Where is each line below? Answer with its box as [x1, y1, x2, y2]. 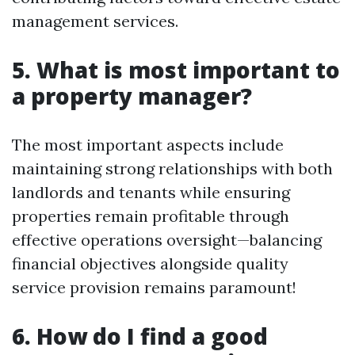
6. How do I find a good [12, 321, 268, 351]
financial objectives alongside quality [12, 254, 288, 273]
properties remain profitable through [12, 206, 289, 226]
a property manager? [12, 81, 252, 111]
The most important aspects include [12, 135, 284, 155]
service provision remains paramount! [12, 277, 296, 297]
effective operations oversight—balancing [12, 230, 322, 250]
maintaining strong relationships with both [12, 158, 333, 178]
